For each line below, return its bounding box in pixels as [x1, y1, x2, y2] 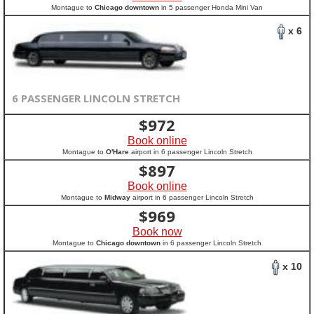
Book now [132, 226, 182, 238]
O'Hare [105, 148, 129, 156]
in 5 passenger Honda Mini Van [159, 4, 263, 11]
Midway [104, 193, 130, 201]
